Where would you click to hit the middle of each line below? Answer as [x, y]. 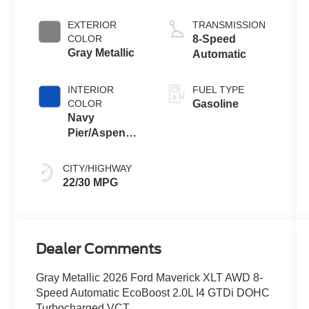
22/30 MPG [91, 183]
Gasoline [215, 104]
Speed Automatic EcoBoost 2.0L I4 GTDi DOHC [153, 293]
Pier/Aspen [97, 133]
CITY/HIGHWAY [98, 169]
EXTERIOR [92, 25]
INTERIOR [91, 90]
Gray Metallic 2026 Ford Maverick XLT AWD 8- [150, 278]
